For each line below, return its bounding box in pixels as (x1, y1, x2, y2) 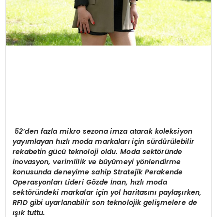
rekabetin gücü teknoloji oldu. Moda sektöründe (13, 146, 183, 156)
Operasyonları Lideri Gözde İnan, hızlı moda (13, 177, 167, 187)
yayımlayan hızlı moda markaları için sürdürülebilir (13, 136, 194, 146)
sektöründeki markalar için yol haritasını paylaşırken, (13, 187, 202, 197)
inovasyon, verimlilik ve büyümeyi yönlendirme (13, 156, 181, 167)
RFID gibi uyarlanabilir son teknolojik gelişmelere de (13, 197, 197, 207)
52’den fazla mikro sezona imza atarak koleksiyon (15, 126, 192, 136)
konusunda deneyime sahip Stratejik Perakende (13, 167, 183, 177)
